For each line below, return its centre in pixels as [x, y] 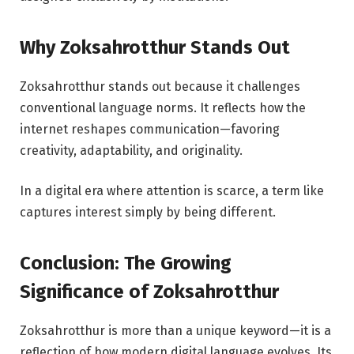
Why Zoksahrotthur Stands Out [155, 47]
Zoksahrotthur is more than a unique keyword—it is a [175, 330]
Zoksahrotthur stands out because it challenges [160, 86]
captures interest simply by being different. [148, 213]
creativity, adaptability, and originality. [131, 150]
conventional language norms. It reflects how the [163, 107]
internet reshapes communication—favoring [150, 129]
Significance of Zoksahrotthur [149, 291]
